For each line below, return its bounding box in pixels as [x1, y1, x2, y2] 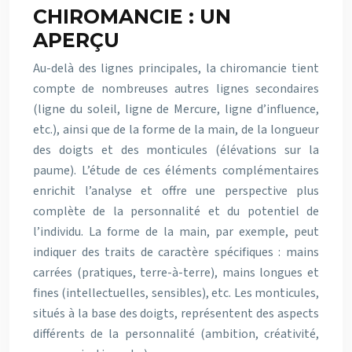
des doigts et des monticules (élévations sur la [33, 141, 319, 159]
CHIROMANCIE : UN [33, 4, 231, 28]
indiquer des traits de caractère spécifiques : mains [33, 243, 319, 261]
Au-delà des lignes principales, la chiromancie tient [33, 59, 319, 77]
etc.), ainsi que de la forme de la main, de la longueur [33, 120, 319, 138]
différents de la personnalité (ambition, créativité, [33, 324, 319, 343]
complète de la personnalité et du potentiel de [33, 202, 319, 220]
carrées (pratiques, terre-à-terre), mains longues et [33, 263, 319, 281]
